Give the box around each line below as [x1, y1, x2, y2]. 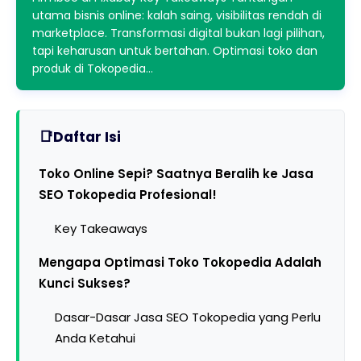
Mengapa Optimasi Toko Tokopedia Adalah [39, 254, 322, 271]
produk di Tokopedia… [32, 60, 153, 77]
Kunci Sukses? [39, 275, 131, 292]
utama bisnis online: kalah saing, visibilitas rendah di [32, 7, 322, 23]
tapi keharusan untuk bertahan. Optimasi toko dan [32, 43, 317, 59]
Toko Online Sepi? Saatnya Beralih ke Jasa [39, 165, 313, 182]
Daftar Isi [53, 127, 121, 147]
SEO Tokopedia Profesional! [39, 186, 217, 203]
